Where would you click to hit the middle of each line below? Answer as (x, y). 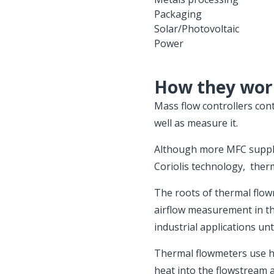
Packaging (178, 14)
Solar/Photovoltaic (197, 29)
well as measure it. (196, 123)
